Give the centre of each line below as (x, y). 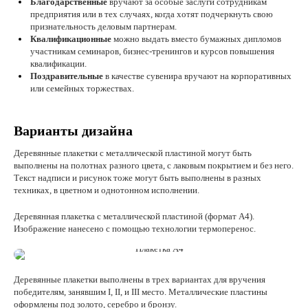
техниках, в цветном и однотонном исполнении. (107, 190)
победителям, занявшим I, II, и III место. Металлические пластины (141, 292)
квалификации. (58, 64)
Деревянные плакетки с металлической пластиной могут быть (133, 153)
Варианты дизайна (73, 131)
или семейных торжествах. (82, 88)
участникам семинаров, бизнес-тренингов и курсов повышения (152, 51)
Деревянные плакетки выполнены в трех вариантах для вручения (140, 279)
